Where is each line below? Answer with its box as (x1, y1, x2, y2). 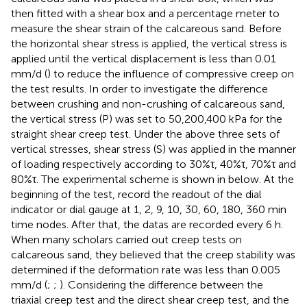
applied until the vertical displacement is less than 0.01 (11, 52, 276, 66)
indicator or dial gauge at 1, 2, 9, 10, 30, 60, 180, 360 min (11, 203, 286, 217)
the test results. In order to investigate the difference (11, 82, 268, 96)
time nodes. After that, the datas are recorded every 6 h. (11, 218, 283, 232)
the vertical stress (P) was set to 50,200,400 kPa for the (11, 112, 282, 126)
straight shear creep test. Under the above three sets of (11, 127, 280, 141)
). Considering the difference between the (60, 278, 263, 292)
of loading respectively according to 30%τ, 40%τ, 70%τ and (11, 158, 296, 171)
